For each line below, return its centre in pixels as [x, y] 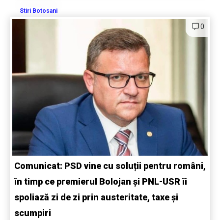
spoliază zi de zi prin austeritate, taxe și [96, 197]
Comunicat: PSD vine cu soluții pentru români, [110, 166]
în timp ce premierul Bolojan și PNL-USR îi [101, 182]
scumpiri [33, 213]
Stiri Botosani [39, 11]
